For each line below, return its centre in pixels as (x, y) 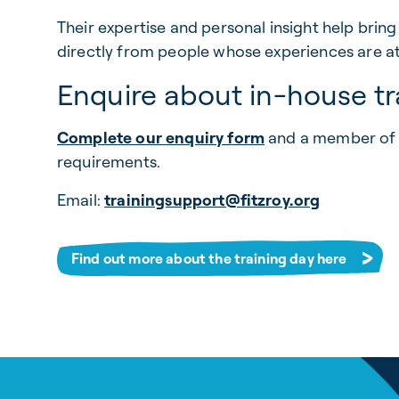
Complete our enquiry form (161, 138)
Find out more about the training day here (209, 258)
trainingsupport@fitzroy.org (212, 200)
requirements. (109, 162)
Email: (81, 200)
